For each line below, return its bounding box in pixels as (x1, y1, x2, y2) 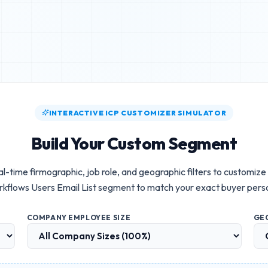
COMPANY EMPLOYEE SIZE (26, 212, 131, 222)
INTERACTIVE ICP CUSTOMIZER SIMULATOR (48, 108, 227, 117)
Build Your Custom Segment (31, 132, 237, 154)
